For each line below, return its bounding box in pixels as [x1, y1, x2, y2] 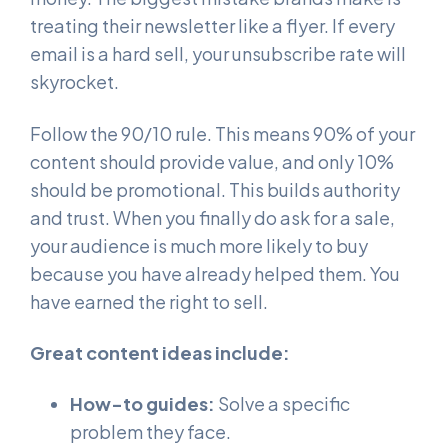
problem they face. [70, 420, 231, 444]
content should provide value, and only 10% [30, 149, 394, 173]
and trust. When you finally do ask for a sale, [30, 205, 395, 229]
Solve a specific [215, 392, 350, 416]
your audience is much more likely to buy [30, 233, 368, 257]
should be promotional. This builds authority [30, 177, 400, 201]
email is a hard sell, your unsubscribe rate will [30, 42, 406, 66]
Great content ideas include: [30, 341, 290, 365]
